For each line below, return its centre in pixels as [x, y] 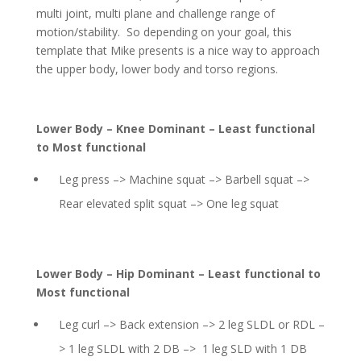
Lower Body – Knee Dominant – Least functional [175, 129]
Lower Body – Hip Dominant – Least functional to [178, 274]
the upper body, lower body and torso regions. [157, 69]
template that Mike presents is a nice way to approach [178, 50]
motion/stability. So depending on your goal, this [164, 32]
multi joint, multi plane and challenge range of [155, 13]
